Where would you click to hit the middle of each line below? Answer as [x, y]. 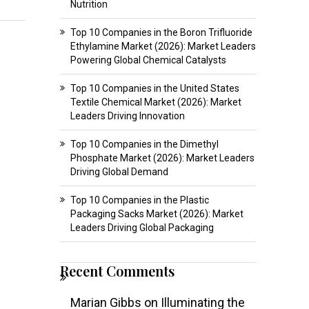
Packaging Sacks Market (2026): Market [157, 213]
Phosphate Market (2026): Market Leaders [162, 158]
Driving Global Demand [119, 171]
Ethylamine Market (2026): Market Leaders [163, 46]
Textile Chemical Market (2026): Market [156, 102]
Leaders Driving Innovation [127, 116]
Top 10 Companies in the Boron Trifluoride [161, 32]
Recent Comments [117, 270]
